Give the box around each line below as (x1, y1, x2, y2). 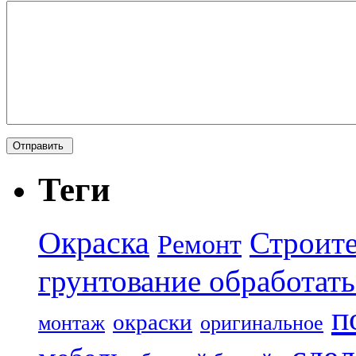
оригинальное (200, 311, 323, 335)
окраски (113, 309, 192, 335)
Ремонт (157, 230, 242, 260)
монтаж (38, 311, 105, 335)
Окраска (38, 226, 149, 261)
